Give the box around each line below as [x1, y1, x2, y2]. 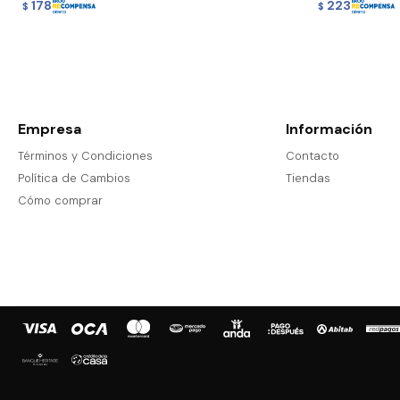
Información [285, 120, 372, 139]
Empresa [18, 120, 81, 139]
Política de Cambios [18, 171, 130, 187]
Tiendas [285, 171, 330, 187]
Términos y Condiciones [18, 148, 153, 164]
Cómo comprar [18, 193, 103, 209]
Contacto [285, 148, 339, 164]
